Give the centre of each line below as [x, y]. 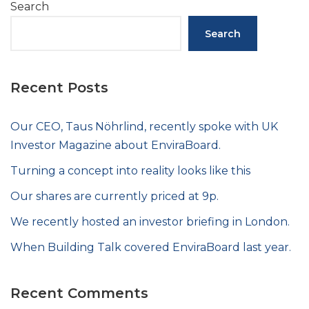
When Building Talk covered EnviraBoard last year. [151, 248]
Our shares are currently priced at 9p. [114, 197]
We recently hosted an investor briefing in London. [150, 222]
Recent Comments [79, 293]
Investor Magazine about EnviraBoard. [116, 146]
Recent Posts [59, 88]
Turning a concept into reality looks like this [130, 171]
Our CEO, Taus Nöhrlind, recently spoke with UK [144, 127]
